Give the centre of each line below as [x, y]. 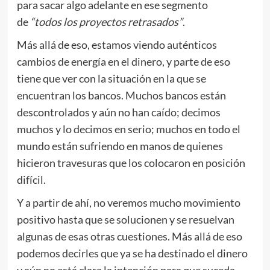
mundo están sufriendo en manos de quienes [120, 146]
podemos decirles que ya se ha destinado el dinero [132, 253]
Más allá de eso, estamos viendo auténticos [117, 45]
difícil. [31, 180]
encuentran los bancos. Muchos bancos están [121, 96]
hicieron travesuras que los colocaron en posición [131, 163]
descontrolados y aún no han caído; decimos [118, 112]
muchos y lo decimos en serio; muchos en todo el [128, 129]
